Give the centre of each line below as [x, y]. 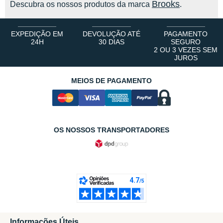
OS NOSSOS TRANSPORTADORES [111, 130]
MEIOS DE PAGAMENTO [111, 81]
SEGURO [186, 42]
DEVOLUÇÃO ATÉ [111, 34]
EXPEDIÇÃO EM [37, 34]
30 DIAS [111, 42]
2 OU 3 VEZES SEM [186, 50]
